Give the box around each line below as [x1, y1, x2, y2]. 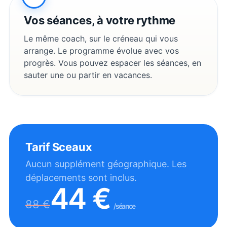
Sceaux [52, 140, 92, 154]
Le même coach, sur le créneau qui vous [24, 33, 178, 44]
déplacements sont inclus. [25, 172, 137, 183]
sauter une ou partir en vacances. [24, 69, 152, 80]
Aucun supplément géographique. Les [25, 158, 186, 169]
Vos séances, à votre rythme [24, 13, 176, 27]
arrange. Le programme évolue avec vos [24, 45, 179, 56]
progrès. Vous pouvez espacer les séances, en [24, 57, 201, 68]
